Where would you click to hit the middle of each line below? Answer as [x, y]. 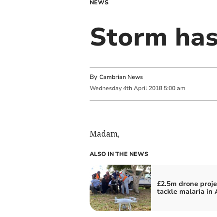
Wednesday [105, 88]
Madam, [104, 133]
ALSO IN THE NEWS [119, 154]
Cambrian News [121, 77]
